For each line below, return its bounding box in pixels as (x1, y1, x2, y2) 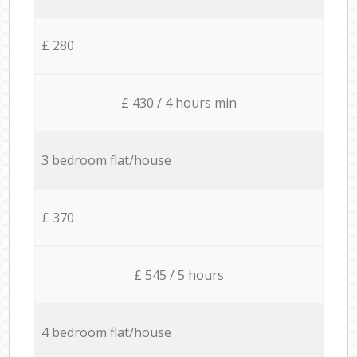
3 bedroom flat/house (41, 151, 171, 169)
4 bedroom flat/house (41, 323, 171, 341)
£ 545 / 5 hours (133, 265, 224, 284)
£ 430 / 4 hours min (120, 93, 237, 112)
